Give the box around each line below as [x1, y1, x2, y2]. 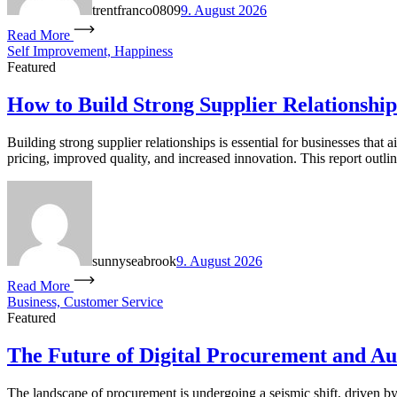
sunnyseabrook [92, 253, 176, 269]
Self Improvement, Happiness [7, 43, 173, 59]
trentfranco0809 [92, 3, 181, 19]
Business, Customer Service [7, 294, 163, 310]
